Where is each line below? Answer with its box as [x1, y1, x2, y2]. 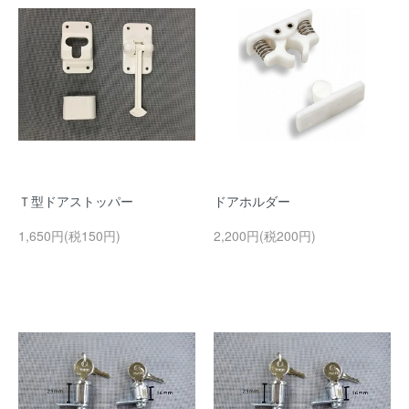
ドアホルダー [214, 191, 290, 210]
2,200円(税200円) [214, 225, 316, 245]
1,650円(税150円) [18, 225, 121, 245]
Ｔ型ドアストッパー [18, 191, 133, 210]
